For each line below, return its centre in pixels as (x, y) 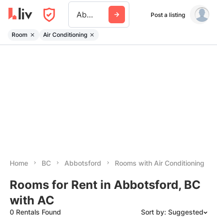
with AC (32, 200)
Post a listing (168, 15)
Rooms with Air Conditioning (160, 163)
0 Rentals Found (35, 212)
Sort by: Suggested (172, 212)
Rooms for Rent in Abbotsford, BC (105, 185)
